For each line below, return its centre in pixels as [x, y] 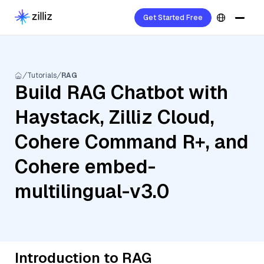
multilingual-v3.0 [92, 191]
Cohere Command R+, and [132, 142]
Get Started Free [173, 18]
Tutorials [42, 75]
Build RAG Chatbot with [121, 92]
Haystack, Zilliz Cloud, [115, 117]
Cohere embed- [85, 166]
